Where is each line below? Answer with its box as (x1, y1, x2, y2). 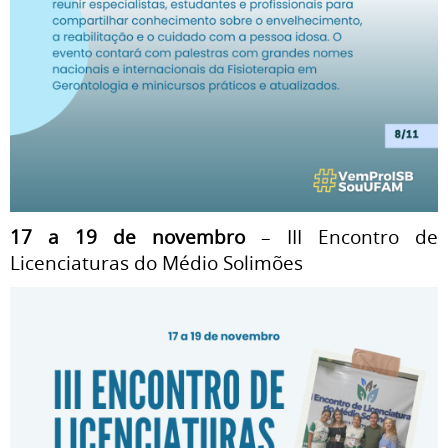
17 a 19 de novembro (10, 224, 245, 249)
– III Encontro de (245, 224, 438, 249)
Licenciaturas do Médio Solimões (10, 250, 303, 275)
